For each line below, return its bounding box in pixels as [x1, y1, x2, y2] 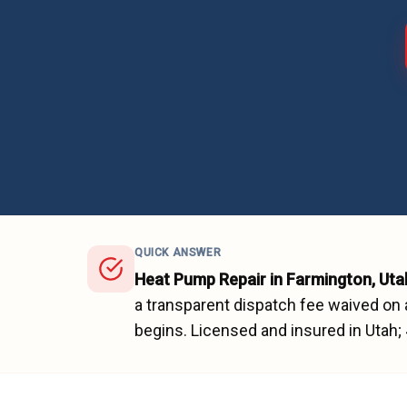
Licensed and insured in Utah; [191, 321, 405, 340]
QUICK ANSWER [134, 246, 222, 259]
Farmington [286, 270, 372, 289]
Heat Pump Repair [134, 270, 266, 289]
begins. [134, 321, 187, 340]
